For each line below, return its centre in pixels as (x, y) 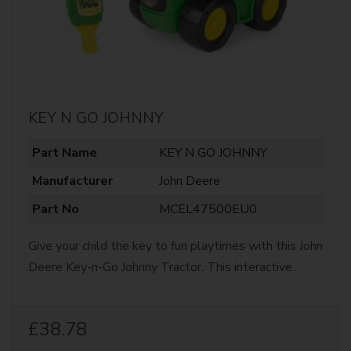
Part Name (64, 153)
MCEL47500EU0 (208, 209)
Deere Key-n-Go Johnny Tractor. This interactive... (164, 267)
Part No (55, 209)
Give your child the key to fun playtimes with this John (175, 246)
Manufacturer (72, 181)
